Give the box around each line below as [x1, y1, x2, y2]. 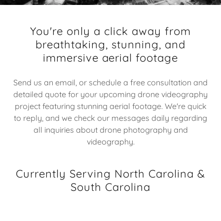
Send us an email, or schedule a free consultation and [13, 77, 208, 87]
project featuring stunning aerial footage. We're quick [14, 101, 207, 111]
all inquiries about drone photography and [33, 125, 188, 135]
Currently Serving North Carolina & [16, 167, 205, 181]
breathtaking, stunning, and [36, 37, 185, 51]
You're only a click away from [30, 24, 191, 38]
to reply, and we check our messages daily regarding [14, 113, 207, 123]
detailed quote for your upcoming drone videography [13, 89, 208, 99]
